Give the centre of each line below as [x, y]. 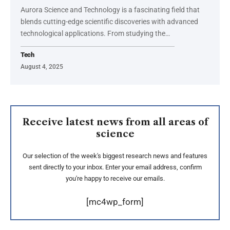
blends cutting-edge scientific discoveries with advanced [109, 21]
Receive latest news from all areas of [115, 122]
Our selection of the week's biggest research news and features [115, 156]
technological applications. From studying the [93, 33]
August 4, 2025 [42, 66]
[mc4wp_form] [115, 202]
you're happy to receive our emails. [115, 178]
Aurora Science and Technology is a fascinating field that [110, 9]
